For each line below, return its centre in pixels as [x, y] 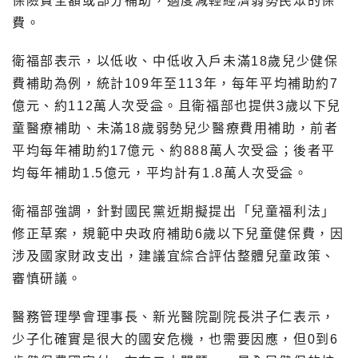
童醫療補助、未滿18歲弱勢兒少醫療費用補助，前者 [175, 128]
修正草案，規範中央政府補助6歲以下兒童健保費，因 [178, 233]
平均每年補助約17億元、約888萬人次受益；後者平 [174, 150]
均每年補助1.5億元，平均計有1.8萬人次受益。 [160, 173]
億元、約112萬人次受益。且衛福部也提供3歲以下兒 [177, 105]
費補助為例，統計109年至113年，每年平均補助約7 [175, 83]
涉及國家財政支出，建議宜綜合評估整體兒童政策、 [174, 256]
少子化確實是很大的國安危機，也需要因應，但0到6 [175, 339]
